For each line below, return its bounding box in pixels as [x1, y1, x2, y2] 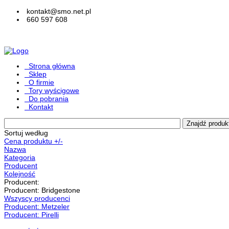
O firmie [29, 78, 54, 86]
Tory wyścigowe [29, 86, 79, 95]
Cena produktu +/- [4, 137, 63, 145]
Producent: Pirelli [4, 211, 59, 219]
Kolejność [4, 170, 35, 178]
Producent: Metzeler [4, 202, 70, 211]
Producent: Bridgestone [4, 186, 80, 194]
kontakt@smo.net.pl [27, 7, 91, 15]
